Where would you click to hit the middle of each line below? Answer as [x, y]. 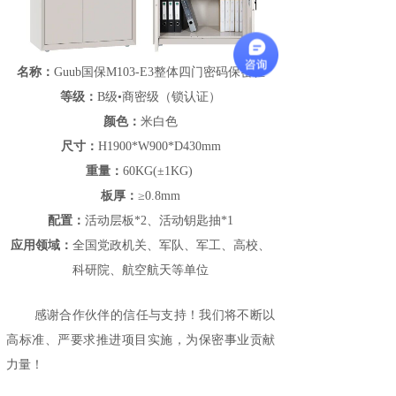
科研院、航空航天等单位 [141, 270]
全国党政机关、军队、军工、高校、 [171, 245]
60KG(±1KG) [159, 171]
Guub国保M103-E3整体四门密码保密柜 [159, 72]
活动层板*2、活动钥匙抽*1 [159, 221]
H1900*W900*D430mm [159, 146]
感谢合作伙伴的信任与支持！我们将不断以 [154, 315]
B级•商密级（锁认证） [159, 97]
